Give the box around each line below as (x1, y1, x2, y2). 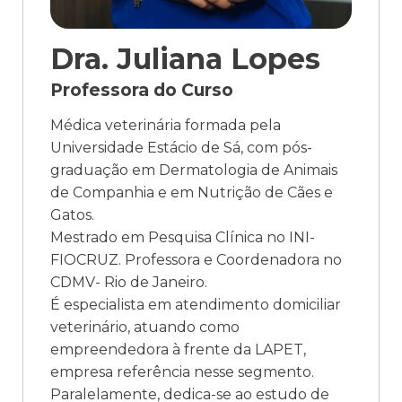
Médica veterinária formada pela (50, 116, 281, 134)
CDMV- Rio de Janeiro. (50, 273, 207, 291)
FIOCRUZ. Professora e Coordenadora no (50, 250, 342, 268)
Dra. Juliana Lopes (50, 40, 320, 76)
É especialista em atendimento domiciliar (50, 295, 341, 313)
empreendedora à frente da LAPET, (50, 340, 306, 358)
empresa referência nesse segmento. (50, 363, 314, 380)
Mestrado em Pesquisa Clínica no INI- (50, 228, 315, 246)
